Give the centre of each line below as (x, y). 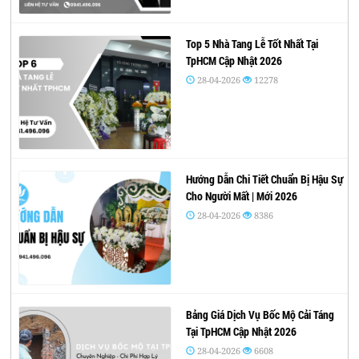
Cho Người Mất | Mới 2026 (241, 196)
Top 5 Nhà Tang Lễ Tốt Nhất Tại (252, 44)
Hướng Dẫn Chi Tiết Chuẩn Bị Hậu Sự (264, 179)
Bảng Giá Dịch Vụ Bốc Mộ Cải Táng (260, 315)
